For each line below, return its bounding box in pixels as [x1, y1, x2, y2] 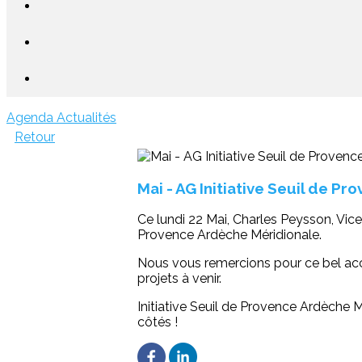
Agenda [6, 110, 57, 125]
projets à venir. [137, 271, 221, 287]
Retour [15, 129, 55, 145]
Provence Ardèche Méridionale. [137, 227, 322, 243]
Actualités [57, 110, 116, 125]
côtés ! [137, 314, 178, 330]
